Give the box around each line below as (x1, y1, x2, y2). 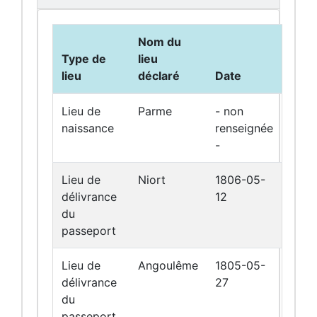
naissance (62, 121, 114, 135)
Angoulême (138, 258, 198, 272)
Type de (62, 52, 106, 66)
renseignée (215, 121, 273, 135)
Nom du (138, 35, 181, 49)
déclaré (138, 69, 180, 83)
